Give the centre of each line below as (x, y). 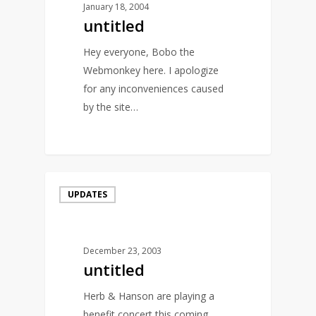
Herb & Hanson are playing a (149, 296)
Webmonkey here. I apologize (151, 70)
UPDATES (87, 195)
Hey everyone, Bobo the (139, 51)
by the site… (111, 107)
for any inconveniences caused (154, 88)
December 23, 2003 (123, 250)
